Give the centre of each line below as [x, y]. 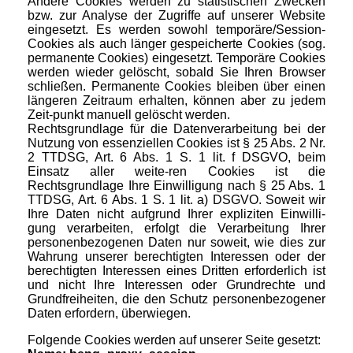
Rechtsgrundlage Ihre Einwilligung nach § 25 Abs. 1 [176, 186]
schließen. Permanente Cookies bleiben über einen [176, 87]
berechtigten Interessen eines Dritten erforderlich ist [176, 271]
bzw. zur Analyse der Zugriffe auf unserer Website [176, 16]
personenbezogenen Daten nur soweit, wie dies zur [176, 243]
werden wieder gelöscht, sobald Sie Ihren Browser [176, 72]
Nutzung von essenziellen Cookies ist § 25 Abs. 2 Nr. [176, 143]
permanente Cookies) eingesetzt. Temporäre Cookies [176, 58]
